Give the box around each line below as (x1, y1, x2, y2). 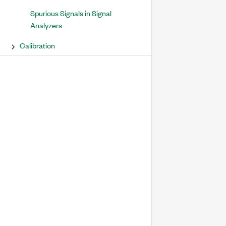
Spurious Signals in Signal (30, 8, 111, 18)
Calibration (20, 40, 55, 50)
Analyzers (30, 20, 62, 30)
